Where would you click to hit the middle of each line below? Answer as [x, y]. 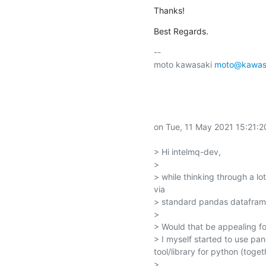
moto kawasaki [184, 64]
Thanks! [169, 10]
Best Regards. [181, 31]
